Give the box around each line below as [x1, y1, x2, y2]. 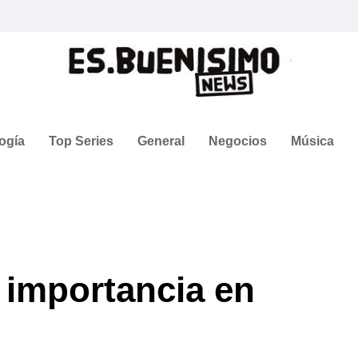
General [137, 133, 185, 148]
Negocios [209, 133, 267, 148]
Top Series [49, 133, 113, 148]
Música [291, 133, 334, 148]
